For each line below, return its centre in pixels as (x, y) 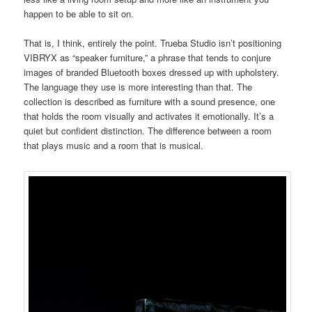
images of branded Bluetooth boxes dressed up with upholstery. (152, 72)
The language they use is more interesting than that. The (138, 87)
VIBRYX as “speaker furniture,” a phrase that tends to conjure (148, 58)
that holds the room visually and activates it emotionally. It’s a (149, 116)
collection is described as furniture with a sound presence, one (150, 102)
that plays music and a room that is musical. (114, 146)
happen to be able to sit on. (79, 14)
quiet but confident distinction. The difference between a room (148, 131)
